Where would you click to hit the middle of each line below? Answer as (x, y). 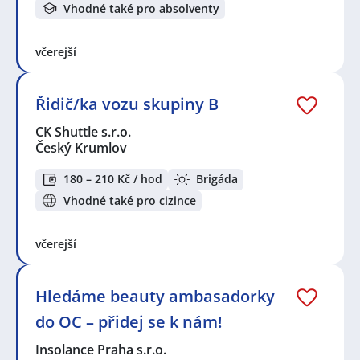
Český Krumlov (81, 147)
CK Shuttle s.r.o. (84, 131)
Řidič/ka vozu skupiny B (127, 104)
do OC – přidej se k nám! (129, 322)
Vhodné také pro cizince (130, 200)
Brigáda (217, 179)
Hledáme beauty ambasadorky (155, 297)
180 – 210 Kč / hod (113, 179)
